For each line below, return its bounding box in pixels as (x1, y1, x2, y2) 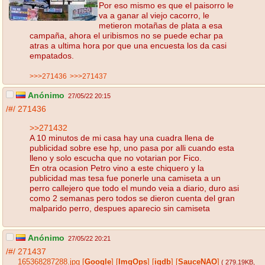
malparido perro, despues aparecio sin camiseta (30, 203, 210, 213)
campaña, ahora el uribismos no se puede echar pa (30, 30, 223, 40)
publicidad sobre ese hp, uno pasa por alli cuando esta (30, 143, 234, 153)
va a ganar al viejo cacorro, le (99, 10, 209, 20)
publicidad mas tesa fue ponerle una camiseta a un (30, 173, 221, 183)
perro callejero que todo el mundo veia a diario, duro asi (30, 183, 239, 193)
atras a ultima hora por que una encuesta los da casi (30, 40, 227, 50)
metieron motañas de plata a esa (99, 20, 222, 30)
